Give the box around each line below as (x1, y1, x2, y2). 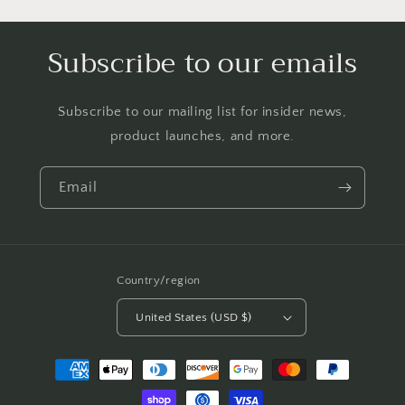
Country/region (117, 274, 201, 287)
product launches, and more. (109, 128, 296, 144)
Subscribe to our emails (47, 40, 358, 87)
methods (31, 378, 88, 393)
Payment (31, 353, 87, 369)
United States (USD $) (136, 310, 252, 324)
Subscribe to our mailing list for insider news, (58, 104, 347, 119)
